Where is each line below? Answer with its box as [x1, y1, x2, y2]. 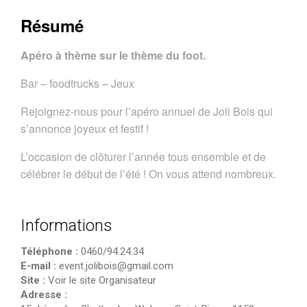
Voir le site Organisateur [48, 273, 156, 286]
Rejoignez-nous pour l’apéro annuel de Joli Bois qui [21, 103, 273, 119]
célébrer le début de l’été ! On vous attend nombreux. [21, 165, 279, 182]
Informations [21, 215, 112, 235]
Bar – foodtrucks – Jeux [21, 75, 134, 91]
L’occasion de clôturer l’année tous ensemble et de [21, 148, 266, 164]
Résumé [21, 13, 84, 37]
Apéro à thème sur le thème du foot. [21, 47, 208, 63]
